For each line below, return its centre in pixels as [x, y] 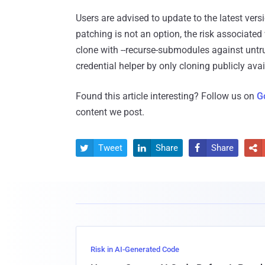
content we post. [110, 112]
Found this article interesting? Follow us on [166, 96]
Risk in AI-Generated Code [135, 250]
